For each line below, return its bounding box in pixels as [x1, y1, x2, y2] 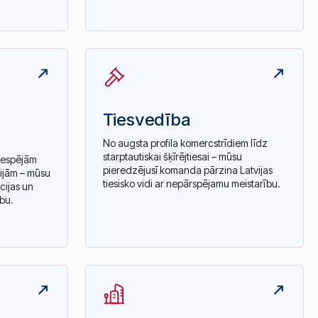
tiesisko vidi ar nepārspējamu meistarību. [102, 177, 280, 190]
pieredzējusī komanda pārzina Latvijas [102, 164, 273, 177]
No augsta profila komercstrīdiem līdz [102, 137, 268, 150]
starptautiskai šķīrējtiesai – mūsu [102, 150, 242, 163]
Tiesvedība [102, 109, 191, 130]
